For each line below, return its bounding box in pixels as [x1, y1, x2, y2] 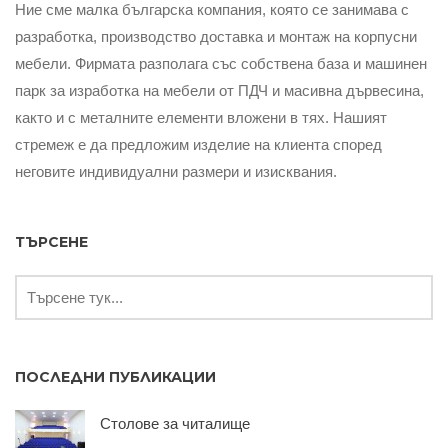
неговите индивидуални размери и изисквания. [15, 163, 337, 181]
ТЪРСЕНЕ [15, 233, 88, 252]
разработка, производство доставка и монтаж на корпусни [15, 28, 417, 46]
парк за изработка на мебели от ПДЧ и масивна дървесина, [15, 82, 424, 100]
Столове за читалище [100, 415, 250, 433]
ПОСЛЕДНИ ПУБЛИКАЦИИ [15, 368, 216, 387]
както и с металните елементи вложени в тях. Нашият [15, 109, 387, 127]
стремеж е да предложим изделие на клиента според [15, 136, 382, 154]
